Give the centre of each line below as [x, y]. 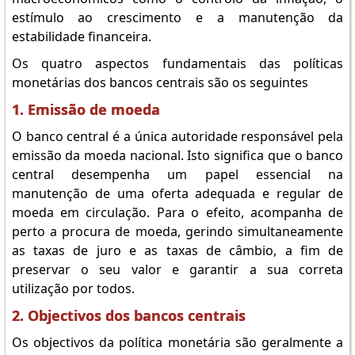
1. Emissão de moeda [86, 109]
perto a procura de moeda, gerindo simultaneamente [177, 231]
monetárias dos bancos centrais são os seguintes [160, 82]
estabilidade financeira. [81, 36]
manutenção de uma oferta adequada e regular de [177, 193]
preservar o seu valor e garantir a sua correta [177, 269]
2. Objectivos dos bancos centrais [128, 315]
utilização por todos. [73, 288]
